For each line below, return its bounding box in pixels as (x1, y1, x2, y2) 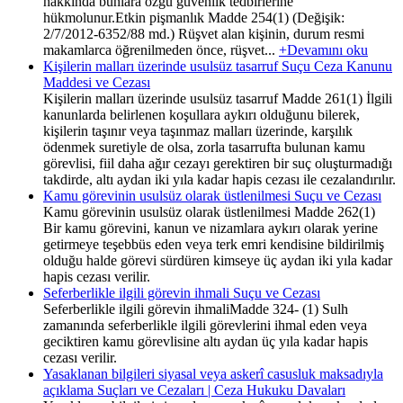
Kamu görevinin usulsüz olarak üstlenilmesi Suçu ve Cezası (43, 187, 381, 203)
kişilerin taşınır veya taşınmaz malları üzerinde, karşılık (43, 122, 353, 139)
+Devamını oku (279, 41, 368, 58)
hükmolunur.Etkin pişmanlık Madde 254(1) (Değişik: (43, 9, 345, 25)
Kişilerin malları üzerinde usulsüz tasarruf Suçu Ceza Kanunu (43, 58, 392, 74)
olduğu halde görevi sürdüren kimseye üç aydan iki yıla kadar (43, 252, 392, 268)
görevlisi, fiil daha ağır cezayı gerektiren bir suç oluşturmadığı (43, 155, 392, 171)
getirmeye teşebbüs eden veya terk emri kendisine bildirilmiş (43, 236, 384, 252)
